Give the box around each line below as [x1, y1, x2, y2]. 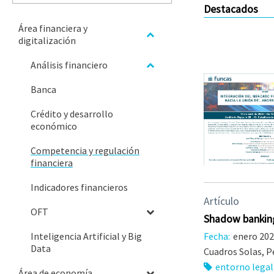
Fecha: [203, 229, 230, 242]
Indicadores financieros [31, 181, 128, 193]
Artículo [203, 194, 239, 208]
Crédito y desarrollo [31, 108, 113, 120]
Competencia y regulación [31, 144, 139, 157]
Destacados [203, 2, 258, 16]
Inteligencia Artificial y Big [31, 230, 142, 242]
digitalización [18, 34, 76, 46]
